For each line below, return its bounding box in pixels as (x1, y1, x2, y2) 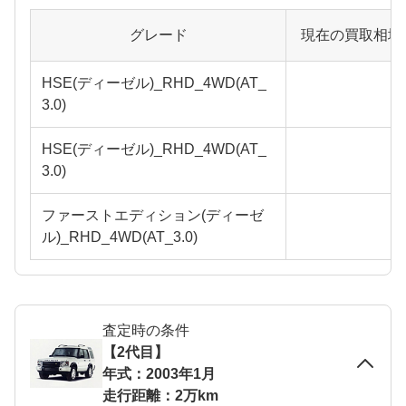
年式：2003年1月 (102, 365, 216, 382)
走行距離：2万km (102, 387, 218, 403)
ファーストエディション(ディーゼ (42, 207, 264, 223)
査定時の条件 (102, 322, 189, 338)
